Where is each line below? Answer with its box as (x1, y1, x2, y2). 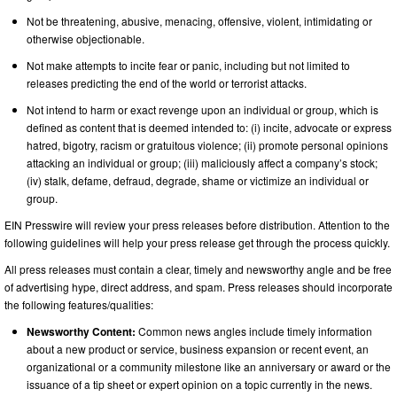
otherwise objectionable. (27, 30, 144, 46)
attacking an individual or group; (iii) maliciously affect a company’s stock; (27, 154, 378, 170)
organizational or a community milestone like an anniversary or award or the (27, 358, 391, 374)
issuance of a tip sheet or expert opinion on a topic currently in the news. (27, 376, 372, 392)
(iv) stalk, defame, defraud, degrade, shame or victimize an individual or (27, 172, 369, 188)
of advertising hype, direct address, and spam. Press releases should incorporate (4, 278, 393, 294)
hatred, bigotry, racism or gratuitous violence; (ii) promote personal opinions (27, 136, 388, 152)
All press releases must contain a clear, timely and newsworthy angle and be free (4, 261, 392, 276)
